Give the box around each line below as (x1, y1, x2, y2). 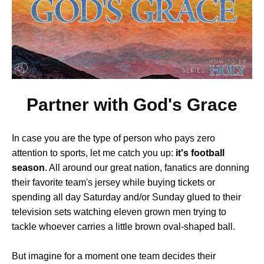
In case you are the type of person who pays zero (12, 133, 215, 143)
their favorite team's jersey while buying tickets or (12, 177, 215, 187)
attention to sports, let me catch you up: (12, 148, 176, 158)
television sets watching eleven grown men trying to (12, 207, 226, 217)
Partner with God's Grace (27, 95, 237, 114)
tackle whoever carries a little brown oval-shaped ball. (12, 222, 235, 232)
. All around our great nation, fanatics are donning (45, 163, 249, 173)
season (12, 163, 45, 173)
